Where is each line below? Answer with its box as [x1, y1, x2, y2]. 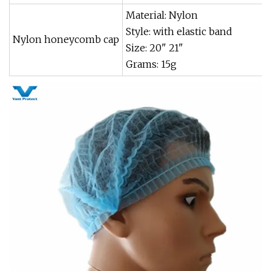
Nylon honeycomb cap [13, 33, 119, 45]
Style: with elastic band [126, 25, 232, 38]
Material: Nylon [126, 9, 198, 21]
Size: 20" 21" [126, 42, 183, 54]
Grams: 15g [126, 58, 177, 70]
